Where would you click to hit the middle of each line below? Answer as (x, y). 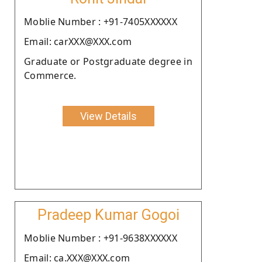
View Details (108, 116)
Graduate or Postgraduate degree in (108, 61)
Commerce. (50, 75)
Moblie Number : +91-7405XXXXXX (101, 21)
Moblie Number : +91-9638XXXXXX (101, 238)
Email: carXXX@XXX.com (78, 41)
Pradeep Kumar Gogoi (108, 215)
